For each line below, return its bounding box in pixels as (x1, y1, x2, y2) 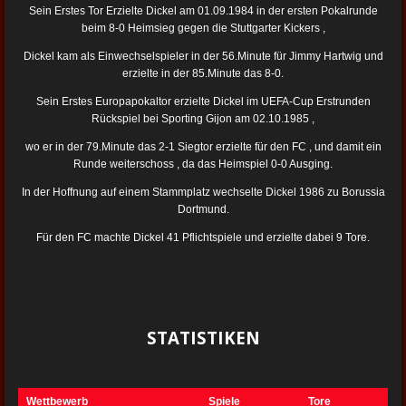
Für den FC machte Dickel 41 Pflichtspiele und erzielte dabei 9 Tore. (36, 231, 370, 245)
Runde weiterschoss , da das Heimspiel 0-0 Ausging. (73, 158, 333, 171)
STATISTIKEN (146, 326, 260, 350)
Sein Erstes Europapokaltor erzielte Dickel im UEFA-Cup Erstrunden (35, 95, 371, 109)
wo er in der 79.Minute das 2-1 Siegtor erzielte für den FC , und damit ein (24, 140, 382, 154)
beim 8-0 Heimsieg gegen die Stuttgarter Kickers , (81, 22, 325, 35)
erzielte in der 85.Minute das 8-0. (122, 67, 284, 81)
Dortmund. (177, 203, 229, 217)
